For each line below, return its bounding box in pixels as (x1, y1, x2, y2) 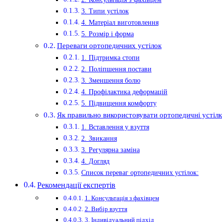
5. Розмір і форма (81, 30, 134, 38)
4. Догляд (81, 158, 110, 166)
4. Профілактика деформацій (81, 88, 167, 96)
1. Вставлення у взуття (81, 123, 149, 131)
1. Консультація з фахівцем (84, 194, 159, 202)
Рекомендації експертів (37, 181, 116, 190)
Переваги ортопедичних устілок (57, 41, 162, 50)
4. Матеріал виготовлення (81, 19, 159, 27)
